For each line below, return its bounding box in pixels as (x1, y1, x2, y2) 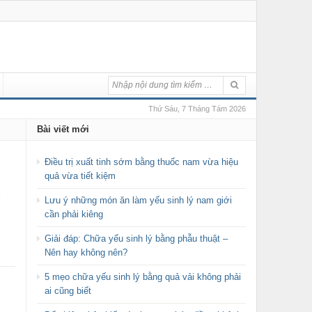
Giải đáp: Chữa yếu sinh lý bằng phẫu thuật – (44, 233, 228, 244)
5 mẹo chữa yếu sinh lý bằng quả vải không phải (44, 272, 241, 282)
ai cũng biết (44, 286, 91, 296)
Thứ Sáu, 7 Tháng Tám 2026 (148, 104, 246, 113)
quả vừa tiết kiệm (44, 171, 116, 181)
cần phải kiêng (44, 209, 103, 219)
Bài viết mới (36, 124, 89, 134)
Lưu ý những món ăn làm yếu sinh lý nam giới (44, 195, 232, 205)
